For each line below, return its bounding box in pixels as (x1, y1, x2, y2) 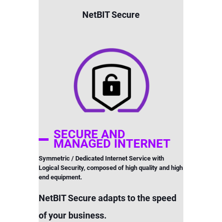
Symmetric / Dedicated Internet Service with (38, 155, 164, 162)
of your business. (38, 210, 107, 221)
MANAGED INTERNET (54, 137, 171, 151)
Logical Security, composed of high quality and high (38, 164, 183, 171)
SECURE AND (54, 127, 126, 141)
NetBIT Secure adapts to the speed (38, 193, 176, 203)
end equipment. (38, 173, 82, 181)
